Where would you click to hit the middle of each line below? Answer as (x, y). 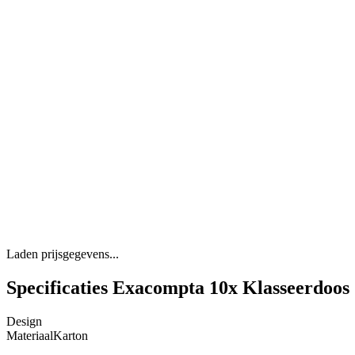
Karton (71, 336)
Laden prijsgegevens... (63, 254)
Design (24, 322)
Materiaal (30, 336)
